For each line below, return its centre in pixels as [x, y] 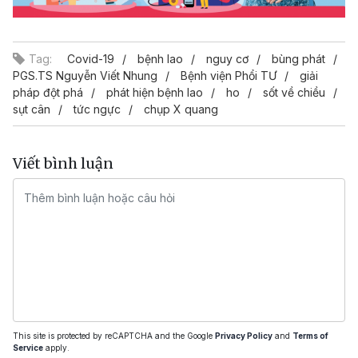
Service [28, 347]
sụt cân [32, 109]
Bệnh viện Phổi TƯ [229, 75]
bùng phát [298, 58]
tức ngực [97, 109]
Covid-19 [91, 58]
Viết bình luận [63, 163]
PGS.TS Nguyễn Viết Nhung [85, 75]
